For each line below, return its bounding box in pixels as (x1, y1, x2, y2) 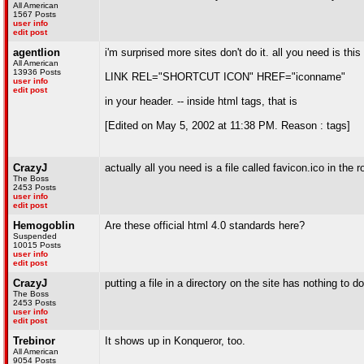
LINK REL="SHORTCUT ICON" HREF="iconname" (105, 71, 345, 83)
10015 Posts (13, 240, 61, 249)
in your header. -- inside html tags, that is (105, 95, 297, 107)
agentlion (13, 46, 60, 58)
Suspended (13, 232, 57, 240)
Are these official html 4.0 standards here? (105, 219, 305, 232)
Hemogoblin (13, 219, 75, 232)
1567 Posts (13, 10, 56, 19)
